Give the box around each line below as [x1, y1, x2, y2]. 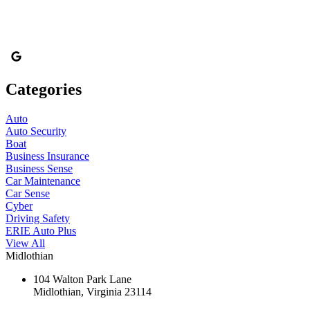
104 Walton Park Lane [33, 273, 131, 286]
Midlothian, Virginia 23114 [33, 286, 152, 298]
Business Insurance [6, 150, 89, 163]
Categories [6, 80, 82, 99]
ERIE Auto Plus [6, 225, 76, 237]
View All [6, 237, 45, 250]
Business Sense [6, 163, 73, 175]
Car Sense [6, 188, 50, 200]
